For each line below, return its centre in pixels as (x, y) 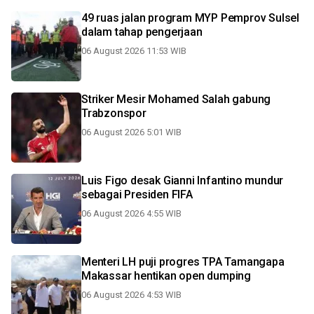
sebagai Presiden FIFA (137, 194)
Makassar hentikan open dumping (192, 276)
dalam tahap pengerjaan (142, 32)
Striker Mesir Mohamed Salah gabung (176, 99)
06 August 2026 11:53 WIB (134, 51)
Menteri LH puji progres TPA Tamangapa (183, 262)
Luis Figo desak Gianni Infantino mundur (183, 180)
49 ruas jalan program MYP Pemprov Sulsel (190, 18)
